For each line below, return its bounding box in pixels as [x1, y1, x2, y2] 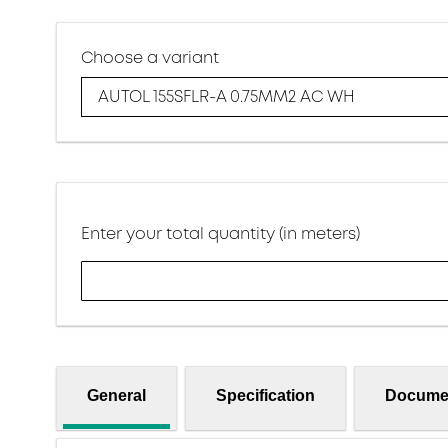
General [87, 386, 146, 404]
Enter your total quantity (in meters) [81, 222, 360, 245]
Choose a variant [81, 46, 219, 69]
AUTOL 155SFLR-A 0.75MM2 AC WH [98, 86, 355, 109]
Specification [216, 386, 315, 404]
